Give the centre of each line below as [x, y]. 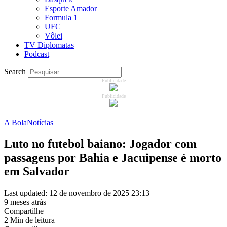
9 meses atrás [25, 202]
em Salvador [37, 171]
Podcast [37, 54]
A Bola [15, 122]
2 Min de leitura [29, 220]
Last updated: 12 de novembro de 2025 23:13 [77, 193]
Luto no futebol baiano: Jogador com [100, 144]
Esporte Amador [71, 8]
